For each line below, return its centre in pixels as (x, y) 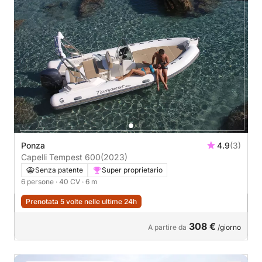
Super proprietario (132, 170)
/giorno (228, 227)
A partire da (167, 227)
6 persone (38, 181)
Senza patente (59, 170)
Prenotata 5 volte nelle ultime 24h (81, 201)
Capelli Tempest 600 (61, 157)
